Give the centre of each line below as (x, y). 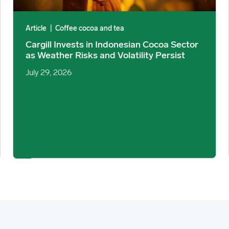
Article (36, 29)
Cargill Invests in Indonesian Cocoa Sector (112, 45)
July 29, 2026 (49, 73)
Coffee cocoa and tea (90, 29)
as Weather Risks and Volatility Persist (106, 56)
